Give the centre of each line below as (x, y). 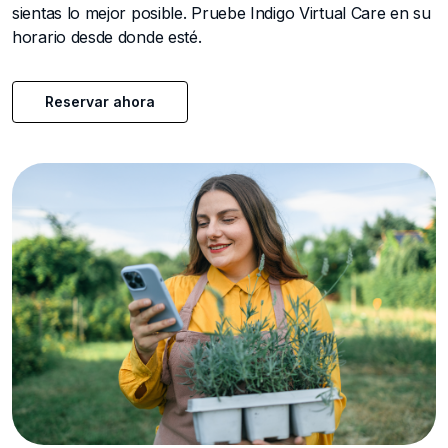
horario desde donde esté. (107, 36)
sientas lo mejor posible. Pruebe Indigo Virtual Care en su (221, 12)
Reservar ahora (100, 101)
